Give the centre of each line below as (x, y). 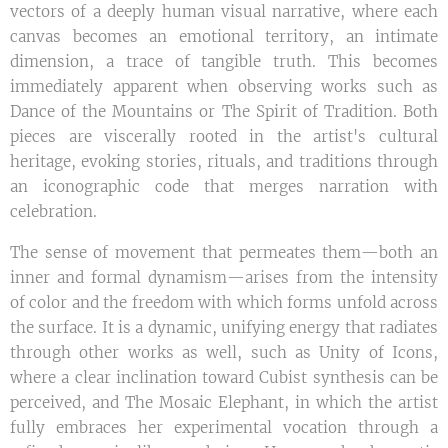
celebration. (53, 211)
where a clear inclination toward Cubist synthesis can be (224, 377)
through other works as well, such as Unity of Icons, (224, 352)
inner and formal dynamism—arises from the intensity (224, 277)
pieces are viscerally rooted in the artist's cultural (224, 136)
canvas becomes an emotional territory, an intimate (224, 36)
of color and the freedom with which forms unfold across (224, 302)
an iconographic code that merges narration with (224, 186)
